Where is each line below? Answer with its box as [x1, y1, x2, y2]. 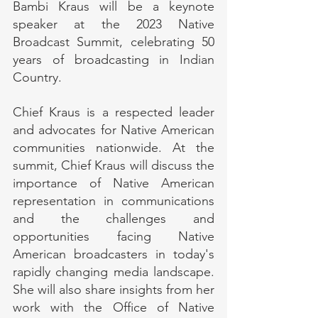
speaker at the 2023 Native [13, 16, 214, 32]
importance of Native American [13, 175, 214, 191]
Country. [13, 70, 65, 85]
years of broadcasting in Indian [13, 52, 214, 67]
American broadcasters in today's [13, 246, 214, 262]
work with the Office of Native [13, 300, 214, 315]
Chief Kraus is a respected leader [13, 104, 214, 120]
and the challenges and [13, 211, 214, 226]
